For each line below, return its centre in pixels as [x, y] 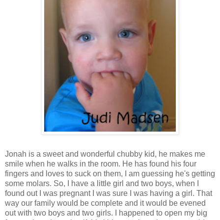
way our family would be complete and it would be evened [105, 203]
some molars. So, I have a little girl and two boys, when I [102, 183]
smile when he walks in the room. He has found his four [101, 164]
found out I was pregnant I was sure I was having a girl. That [109, 193]
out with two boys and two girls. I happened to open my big [106, 213]
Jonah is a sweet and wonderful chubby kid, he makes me [105, 154]
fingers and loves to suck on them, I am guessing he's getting [110, 173]
